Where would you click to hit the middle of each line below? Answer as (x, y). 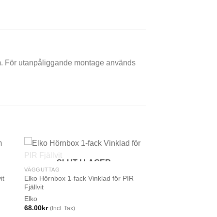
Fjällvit (34, 187)
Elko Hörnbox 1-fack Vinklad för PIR (79, 178)
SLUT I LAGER (84, 162)
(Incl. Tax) (62, 209)
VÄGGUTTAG (42, 169)
